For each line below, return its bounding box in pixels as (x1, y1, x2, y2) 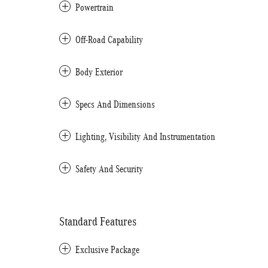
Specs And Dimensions (75, 99, 155, 110)
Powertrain (75, 2, 114, 13)
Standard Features (59, 215, 136, 228)
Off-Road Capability (75, 34, 143, 45)
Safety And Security (75, 163, 143, 175)
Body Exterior (75, 66, 123, 78)
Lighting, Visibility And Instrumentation (75, 131, 215, 142)
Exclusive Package (75, 244, 139, 255)
